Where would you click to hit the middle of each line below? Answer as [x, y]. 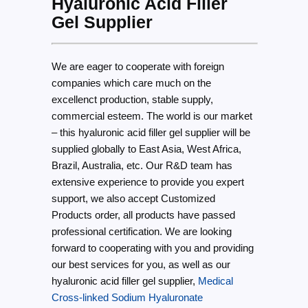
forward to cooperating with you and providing [152, 247]
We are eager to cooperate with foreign [137, 66]
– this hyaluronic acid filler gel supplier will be [151, 132]
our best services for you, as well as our [141, 264]
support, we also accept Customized [133, 198]
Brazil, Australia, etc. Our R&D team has [142, 165]
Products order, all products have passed [143, 214]
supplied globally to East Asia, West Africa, [146, 148]
